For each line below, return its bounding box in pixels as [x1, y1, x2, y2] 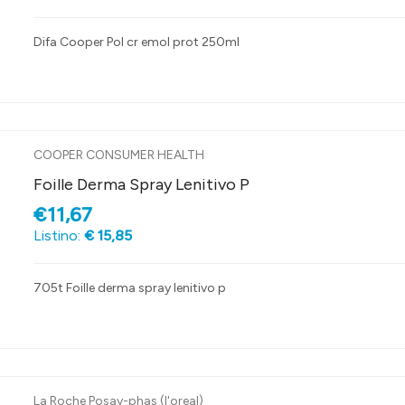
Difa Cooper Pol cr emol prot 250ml [33, 34, 240, 51]
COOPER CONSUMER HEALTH [33, 147, 204, 164]
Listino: [33, 227, 84, 245]
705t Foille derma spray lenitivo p [33, 280, 226, 297]
